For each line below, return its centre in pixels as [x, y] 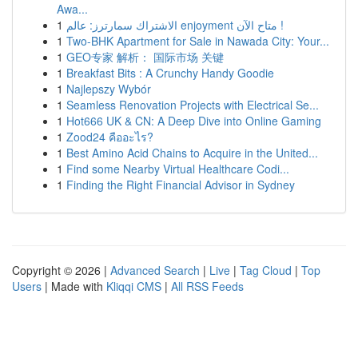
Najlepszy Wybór [109, 89]
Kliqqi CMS [134, 286]
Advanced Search [155, 270]
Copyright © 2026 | [61, 270]
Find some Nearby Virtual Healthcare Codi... [178, 169]
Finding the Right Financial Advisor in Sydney [181, 185]
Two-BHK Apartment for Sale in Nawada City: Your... [198, 41]
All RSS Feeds [207, 286]
